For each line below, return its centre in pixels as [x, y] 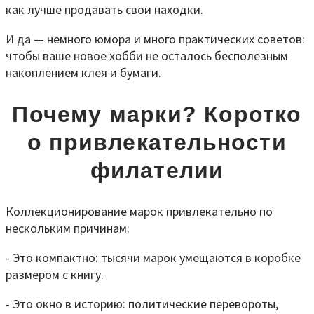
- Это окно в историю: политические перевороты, [142, 303]
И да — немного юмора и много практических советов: [155, 39]
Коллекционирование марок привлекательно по [139, 211]
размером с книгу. [55, 274]
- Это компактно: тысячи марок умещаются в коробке [153, 257]
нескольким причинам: [68, 228]
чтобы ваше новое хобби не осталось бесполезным [147, 56]
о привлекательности [157, 143]
